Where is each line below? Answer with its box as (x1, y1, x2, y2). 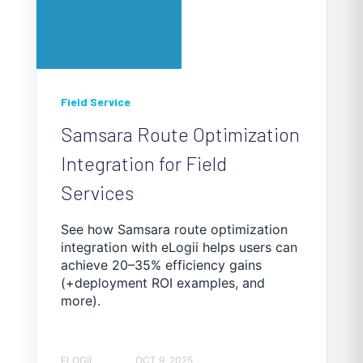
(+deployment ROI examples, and (61, 275, 265, 291)
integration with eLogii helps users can (61, 239, 297, 255)
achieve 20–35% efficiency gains (61, 257, 262, 273)
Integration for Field (61, 152, 227, 175)
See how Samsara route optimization (61, 221, 288, 237)
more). (61, 293, 100, 309)
